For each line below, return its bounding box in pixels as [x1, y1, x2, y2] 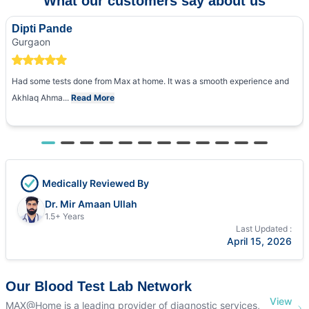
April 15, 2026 [227, 235, 292, 247]
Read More [71, 92, 114, 103]
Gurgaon [12, 35, 50, 48]
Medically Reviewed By [42, 177, 149, 189]
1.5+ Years [45, 210, 84, 221]
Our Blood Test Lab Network [6, 278, 192, 294]
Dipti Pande [12, 22, 72, 34]
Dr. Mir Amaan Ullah [45, 197, 137, 210]
